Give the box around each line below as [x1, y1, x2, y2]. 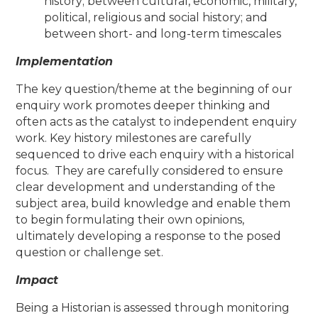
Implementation [16, 54, 114, 68]
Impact [16, 273, 59, 287]
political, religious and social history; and [44, 10, 268, 24]
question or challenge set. [16, 245, 167, 259]
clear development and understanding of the [16, 180, 276, 194]
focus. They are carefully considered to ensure [16, 163, 284, 177]
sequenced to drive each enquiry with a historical [16, 147, 295, 161]
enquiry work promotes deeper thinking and [16, 98, 271, 112]
